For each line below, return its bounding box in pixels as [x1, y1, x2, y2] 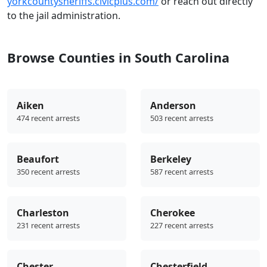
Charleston [17, 206, 69, 220]
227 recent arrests [150, 220, 213, 231]
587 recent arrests [150, 166, 213, 178]
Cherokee [150, 206, 195, 220]
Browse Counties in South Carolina [7, 49, 229, 67]
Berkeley [150, 153, 191, 166]
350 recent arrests [17, 166, 80, 178]
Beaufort [17, 153, 59, 166]
